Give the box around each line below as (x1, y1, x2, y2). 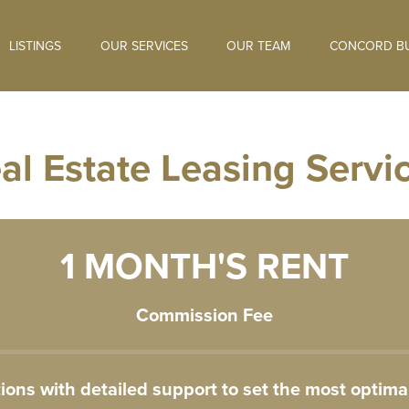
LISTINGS (9, 37, 62, 55)
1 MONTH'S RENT (60, 239, 349, 293)
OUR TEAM (226, 37, 291, 55)
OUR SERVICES (100, 37, 188, 55)
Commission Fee (136, 301, 273, 329)
